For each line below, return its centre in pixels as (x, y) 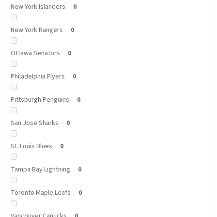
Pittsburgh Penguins (40, 100)
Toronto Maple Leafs (40, 193)
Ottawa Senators (35, 53)
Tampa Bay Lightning (40, 169)
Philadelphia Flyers (38, 76)
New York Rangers (37, 30)
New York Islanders (38, 7)
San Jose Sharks (34, 123)
